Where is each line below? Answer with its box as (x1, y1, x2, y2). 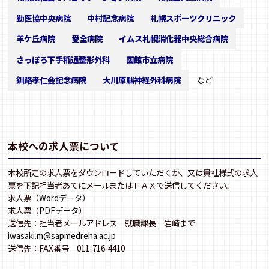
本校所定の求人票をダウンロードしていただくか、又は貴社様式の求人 (8, 166, 258, 179)
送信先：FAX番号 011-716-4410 (8, 242, 133, 255)
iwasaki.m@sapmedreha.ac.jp (8, 229, 116, 242)
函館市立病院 (125, 53, 173, 65)
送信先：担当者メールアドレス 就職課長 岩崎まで (8, 217, 204, 229)
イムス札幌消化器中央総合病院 (118, 32, 228, 45)
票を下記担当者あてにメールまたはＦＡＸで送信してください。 (8, 179, 235, 192)
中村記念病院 (86, 11, 134, 24)
